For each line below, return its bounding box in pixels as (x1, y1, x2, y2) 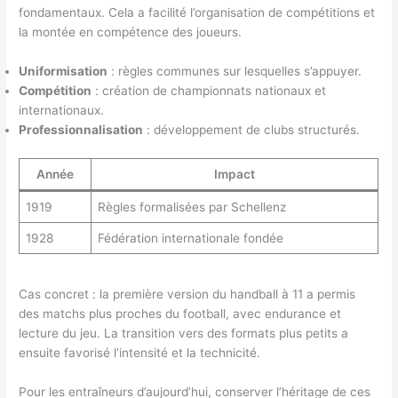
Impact (214, 166, 256, 181)
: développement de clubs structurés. (143, 123, 361, 138)
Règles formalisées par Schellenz (97, 199, 286, 214)
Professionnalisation (19, 123, 144, 138)
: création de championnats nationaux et (92, 84, 327, 99)
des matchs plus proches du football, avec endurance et (19, 306, 342, 321)
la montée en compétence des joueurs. (19, 25, 243, 40)
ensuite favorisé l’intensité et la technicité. (19, 345, 261, 360)
